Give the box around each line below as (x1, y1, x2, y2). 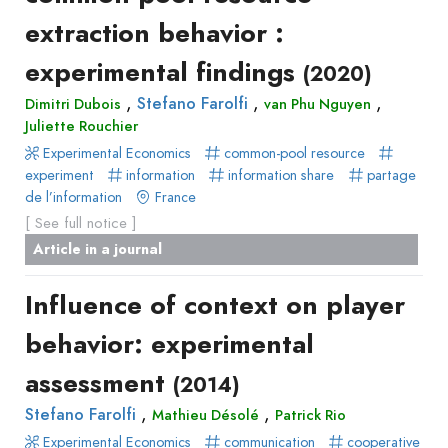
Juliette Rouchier (25, 115, 138, 136)
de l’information (25, 186, 122, 207)
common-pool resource (219, 142, 369, 163)
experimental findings (25, 52, 303, 91)
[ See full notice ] (25, 211, 137, 234)
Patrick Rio (275, 404, 346, 425)
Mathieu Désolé (152, 404, 259, 425)
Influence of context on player (25, 285, 405, 324)
